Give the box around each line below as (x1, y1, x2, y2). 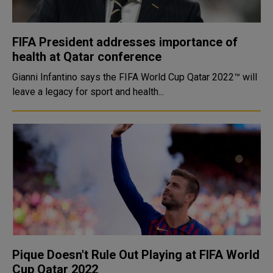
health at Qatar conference (12, 49, 161, 64)
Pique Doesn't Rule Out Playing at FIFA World (12, 247, 260, 262)
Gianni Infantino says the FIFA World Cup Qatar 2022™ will (12, 71, 257, 83)
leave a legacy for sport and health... (12, 86, 164, 97)
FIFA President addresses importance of (12, 35, 238, 49)
